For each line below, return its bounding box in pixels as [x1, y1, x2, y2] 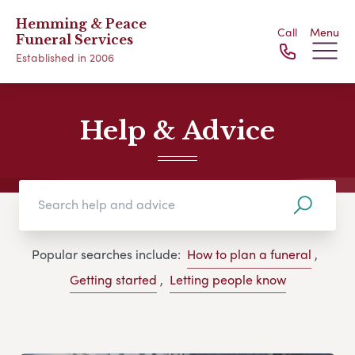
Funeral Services [16, 32, 133, 48]
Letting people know [169, 269, 286, 288]
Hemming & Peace [16, 16, 147, 32]
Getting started [69, 269, 157, 288]
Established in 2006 [16, 49, 114, 65]
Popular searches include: [31, 245, 181, 264]
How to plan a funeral [186, 245, 311, 264]
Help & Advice [80, 115, 275, 147]
